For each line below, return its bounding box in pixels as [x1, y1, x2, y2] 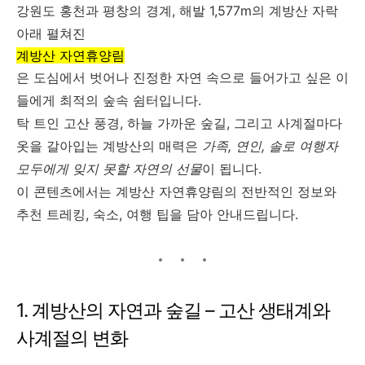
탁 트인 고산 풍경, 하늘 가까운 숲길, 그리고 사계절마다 [16, 114, 342, 131]
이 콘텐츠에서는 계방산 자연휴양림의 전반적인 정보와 [16, 182, 336, 200]
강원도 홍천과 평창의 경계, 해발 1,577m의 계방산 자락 [16, 2, 338, 19]
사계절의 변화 [16, 326, 128, 350]
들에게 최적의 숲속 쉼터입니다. [16, 91, 201, 108]
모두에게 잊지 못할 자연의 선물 [16, 160, 202, 177]
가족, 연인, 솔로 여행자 [202, 137, 338, 154]
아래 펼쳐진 [16, 24, 86, 42]
